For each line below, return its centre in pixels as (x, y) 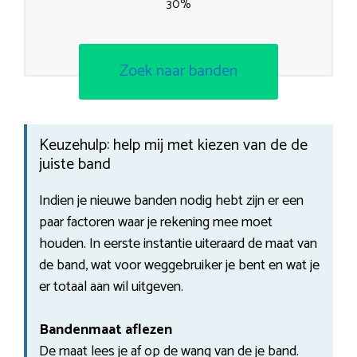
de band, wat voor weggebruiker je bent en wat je (179, 265)
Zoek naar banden (178, 71)
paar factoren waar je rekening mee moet (156, 222)
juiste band (75, 164)
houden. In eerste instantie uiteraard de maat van (178, 243)
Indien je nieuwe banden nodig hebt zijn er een (171, 200)
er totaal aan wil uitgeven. (111, 286)
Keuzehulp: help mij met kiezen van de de (173, 145)
